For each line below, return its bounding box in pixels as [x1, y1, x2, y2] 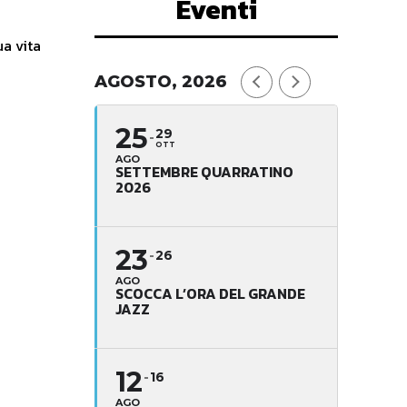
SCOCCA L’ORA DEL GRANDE [115, 282, 305, 304]
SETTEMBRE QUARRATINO [115, 160, 293, 183]
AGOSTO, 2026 [94, 71, 227, 92]
